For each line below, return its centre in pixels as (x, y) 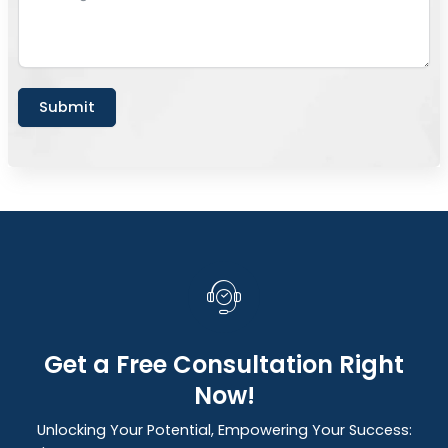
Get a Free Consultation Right (224, 365)
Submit (66, 107)
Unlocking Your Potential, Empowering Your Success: (224, 430)
